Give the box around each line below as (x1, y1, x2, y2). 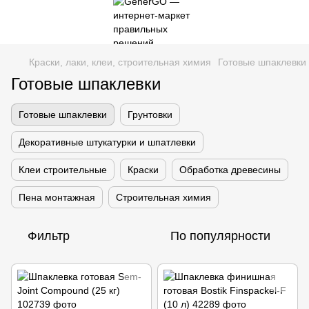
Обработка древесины (179, 164, 281, 175)
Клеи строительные (19, 164, 107, 175)
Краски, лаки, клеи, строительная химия (29, 57, 211, 68)
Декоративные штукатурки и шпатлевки (19, 137, 196, 148)
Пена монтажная (19, 192, 95, 203)
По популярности (170, 229, 270, 243)
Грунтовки (128, 109, 172, 120)
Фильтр (28, 229, 70, 243)
